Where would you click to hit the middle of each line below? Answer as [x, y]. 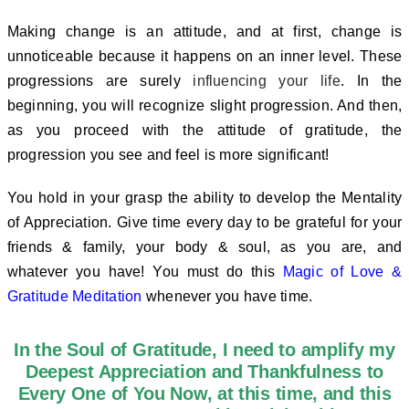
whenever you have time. [227, 296]
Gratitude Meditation [74, 296]
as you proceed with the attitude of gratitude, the [204, 130]
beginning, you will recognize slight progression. [172, 105]
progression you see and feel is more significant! [168, 154]
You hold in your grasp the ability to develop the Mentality [204, 197]
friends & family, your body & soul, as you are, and [204, 246]
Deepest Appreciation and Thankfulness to [204, 372]
